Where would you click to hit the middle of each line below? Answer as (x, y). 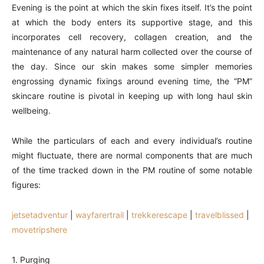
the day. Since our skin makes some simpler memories (132, 66)
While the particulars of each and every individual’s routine (132, 141)
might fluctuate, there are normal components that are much (132, 155)
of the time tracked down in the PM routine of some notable (132, 170)
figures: (26, 185)
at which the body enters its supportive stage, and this (132, 22)
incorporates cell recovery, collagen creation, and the (132, 37)
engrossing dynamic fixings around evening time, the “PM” (132, 81)
